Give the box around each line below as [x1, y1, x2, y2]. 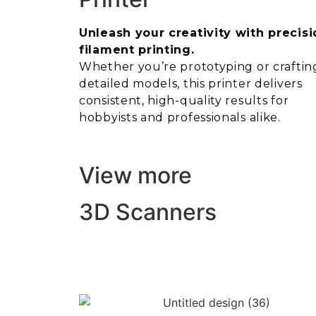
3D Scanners [79, 198, 217, 226]
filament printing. [79, 43, 195, 56]
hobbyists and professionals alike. [79, 111, 281, 124]
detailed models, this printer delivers [79, 77, 303, 90]
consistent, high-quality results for [79, 94, 289, 107]
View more [79, 162, 192, 190]
